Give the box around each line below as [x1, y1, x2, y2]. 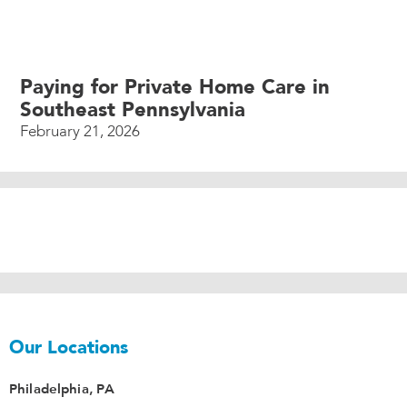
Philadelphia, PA [9, 379, 115, 397]
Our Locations [9, 335, 128, 360]
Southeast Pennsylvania [20, 96, 246, 124]
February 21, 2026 [20, 121, 141, 143]
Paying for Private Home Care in [20, 74, 331, 102]
